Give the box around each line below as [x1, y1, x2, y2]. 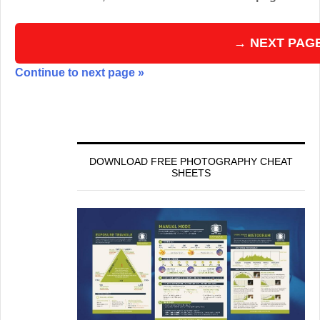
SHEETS [171, 167, 211, 179]
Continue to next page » [15, 66, 144, 79]
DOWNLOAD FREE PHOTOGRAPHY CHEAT [89, 156, 293, 168]
